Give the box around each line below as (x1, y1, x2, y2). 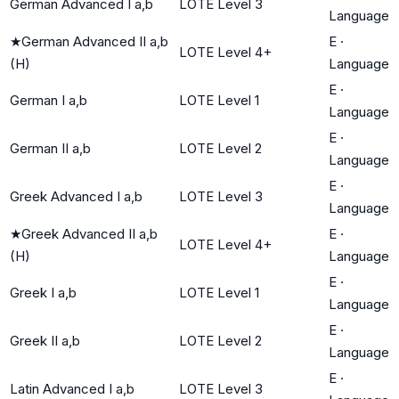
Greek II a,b (10, 331, 80, 349)
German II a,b (10, 139, 91, 157)
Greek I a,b (10, 283, 77, 301)
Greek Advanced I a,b (10, 187, 142, 205)
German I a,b (10, 91, 87, 109)
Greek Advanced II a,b (21, 224, 158, 242)
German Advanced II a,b (21, 32, 168, 50)
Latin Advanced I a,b (10, 379, 134, 397)
